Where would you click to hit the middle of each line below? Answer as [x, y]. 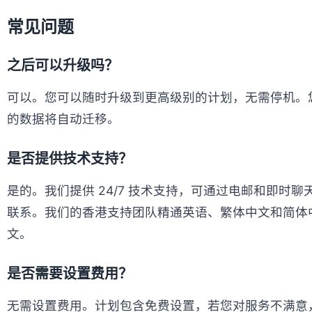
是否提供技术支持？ [70, 159]
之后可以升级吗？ [63, 65]
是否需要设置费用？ [70, 274]
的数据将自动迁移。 [63, 119]
